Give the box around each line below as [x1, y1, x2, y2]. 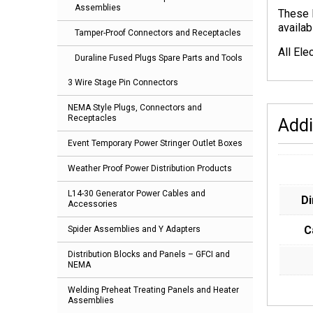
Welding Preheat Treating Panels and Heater [68, 285, 239, 296]
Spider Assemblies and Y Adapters [68, 224, 201, 235]
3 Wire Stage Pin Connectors [68, 78, 178, 88]
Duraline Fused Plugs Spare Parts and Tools [75, 53, 242, 64]
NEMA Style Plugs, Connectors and [68, 103, 202, 113]
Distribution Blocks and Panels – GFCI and [68, 249, 230, 260]
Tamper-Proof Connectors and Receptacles [75, 28, 241, 38]
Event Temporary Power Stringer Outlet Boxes [68, 138, 242, 149]
